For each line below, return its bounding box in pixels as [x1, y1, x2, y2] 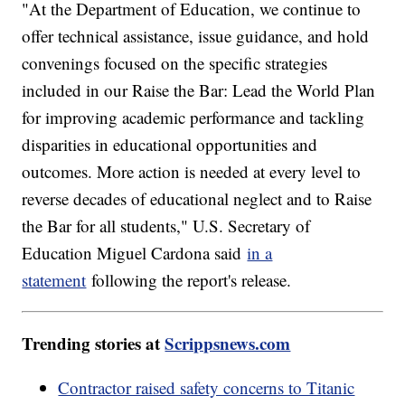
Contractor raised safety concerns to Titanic [58, 376, 355, 400]
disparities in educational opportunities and [22, 133, 318, 156]
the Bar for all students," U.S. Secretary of [22, 214, 311, 238]
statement [22, 268, 87, 292]
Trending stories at [22, 331, 165, 356]
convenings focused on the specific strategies [22, 52, 328, 75]
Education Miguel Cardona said [22, 241, 248, 265]
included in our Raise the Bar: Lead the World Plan [22, 79, 376, 102]
